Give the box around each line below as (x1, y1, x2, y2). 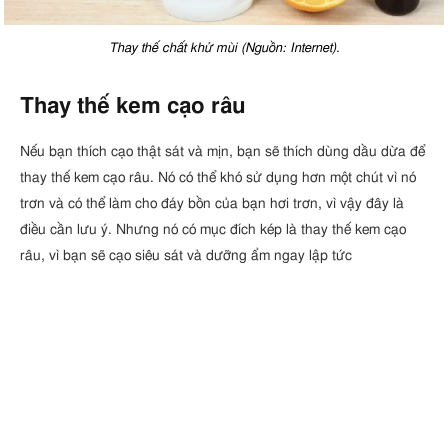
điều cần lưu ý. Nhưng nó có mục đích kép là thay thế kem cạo (20, 222, 406, 238)
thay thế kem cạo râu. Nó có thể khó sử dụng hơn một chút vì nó (20, 170, 416, 186)
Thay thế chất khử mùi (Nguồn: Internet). (108, 41, 340, 55)
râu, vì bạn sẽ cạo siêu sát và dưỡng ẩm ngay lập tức (20, 248, 352, 264)
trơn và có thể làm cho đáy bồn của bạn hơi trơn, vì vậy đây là (20, 196, 404, 212)
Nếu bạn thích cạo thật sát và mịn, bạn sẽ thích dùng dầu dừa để (20, 144, 425, 160)
